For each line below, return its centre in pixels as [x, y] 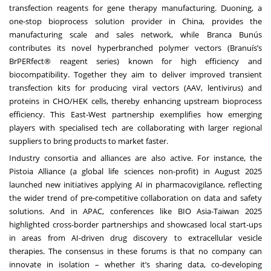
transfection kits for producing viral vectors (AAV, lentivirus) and [135, 87]
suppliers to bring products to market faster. [89, 141]
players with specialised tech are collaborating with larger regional [135, 127]
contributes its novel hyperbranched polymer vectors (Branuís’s [135, 47]
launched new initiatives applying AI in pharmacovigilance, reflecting [135, 184]
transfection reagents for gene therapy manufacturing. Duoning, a [135, 8]
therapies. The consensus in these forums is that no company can [135, 251]
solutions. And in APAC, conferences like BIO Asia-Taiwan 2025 [135, 211]
